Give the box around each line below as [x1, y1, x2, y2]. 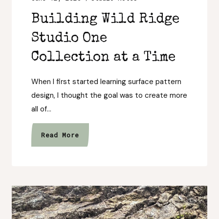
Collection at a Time [31, 51, 175, 65]
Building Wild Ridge [31, 13, 179, 26]
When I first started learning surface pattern [31, 77, 181, 87]
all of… [31, 104, 51, 114]
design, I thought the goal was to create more [31, 90, 187, 100]
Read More [41, 131, 79, 139]
